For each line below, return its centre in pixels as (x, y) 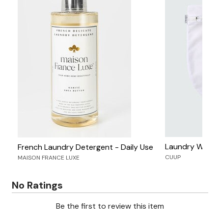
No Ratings (37, 185)
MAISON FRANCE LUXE (49, 158)
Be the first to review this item (110, 206)
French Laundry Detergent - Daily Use (85, 147)
